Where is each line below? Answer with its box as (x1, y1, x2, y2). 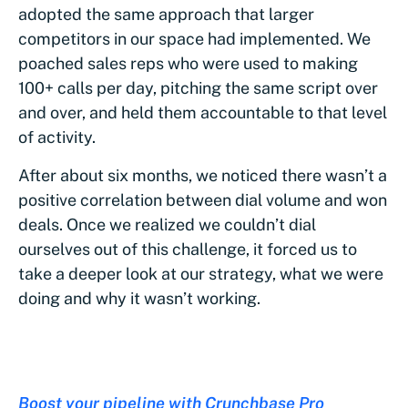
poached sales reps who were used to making (18, 53, 358, 73)
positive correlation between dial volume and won (18, 189, 387, 209)
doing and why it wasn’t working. (18, 288, 260, 308)
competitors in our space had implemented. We (18, 28, 371, 48)
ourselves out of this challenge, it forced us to (18, 239, 357, 259)
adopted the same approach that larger (18, 4, 314, 24)
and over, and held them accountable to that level (18, 102, 387, 122)
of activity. (18, 127, 96, 147)
